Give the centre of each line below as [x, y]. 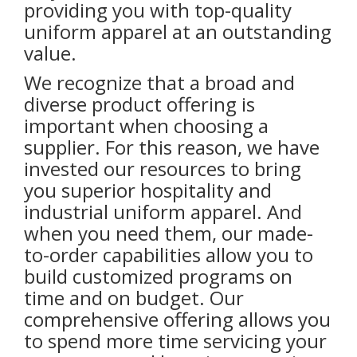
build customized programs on [158, 277]
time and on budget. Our [134, 298]
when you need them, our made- [169, 233]
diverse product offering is [139, 104]
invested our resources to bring [163, 169]
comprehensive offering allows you [177, 320]
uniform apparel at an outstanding [178, 32]
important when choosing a [146, 126]
